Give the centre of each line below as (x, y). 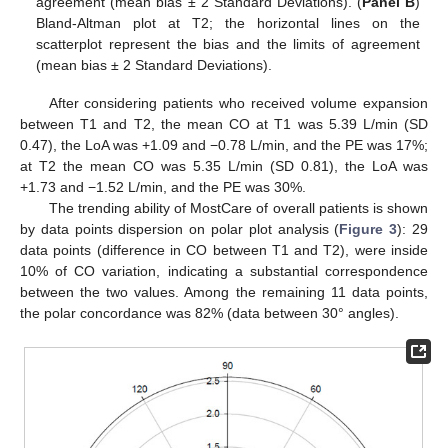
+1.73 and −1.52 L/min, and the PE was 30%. (163, 187)
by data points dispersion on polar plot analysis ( (180, 229)
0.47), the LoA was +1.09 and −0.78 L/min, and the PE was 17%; (224, 145)
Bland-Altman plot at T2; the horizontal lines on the (228, 23)
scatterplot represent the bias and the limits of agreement (228, 44)
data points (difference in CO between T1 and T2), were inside (224, 250)
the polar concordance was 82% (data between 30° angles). (209, 313)
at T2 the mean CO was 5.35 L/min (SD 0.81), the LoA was (224, 166)
